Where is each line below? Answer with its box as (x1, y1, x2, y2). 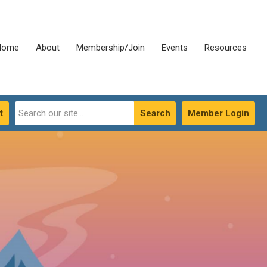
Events (162, 42, 188, 53)
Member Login (188, 108, 249, 119)
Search (140, 108, 170, 119)
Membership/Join (76, 42, 145, 53)
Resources (204, 42, 247, 53)
